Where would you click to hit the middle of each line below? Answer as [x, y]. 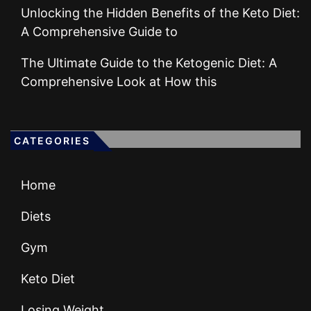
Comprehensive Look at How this [119, 82]
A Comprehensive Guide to [99, 32]
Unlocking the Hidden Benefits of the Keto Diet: [160, 13]
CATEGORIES [52, 141]
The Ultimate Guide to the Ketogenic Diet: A [149, 63]
